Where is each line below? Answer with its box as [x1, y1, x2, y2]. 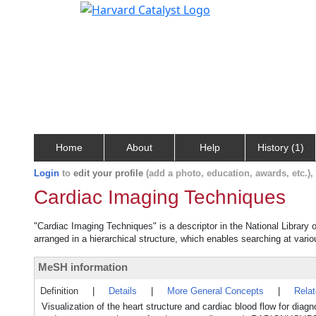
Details [109, 286, 137, 296]
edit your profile [73, 168, 143, 178]
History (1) [257, 142, 304, 153]
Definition [40, 286, 78, 296]
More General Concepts [167, 286, 264, 296]
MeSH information [38, 261, 128, 273]
